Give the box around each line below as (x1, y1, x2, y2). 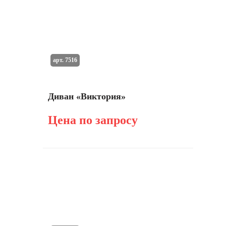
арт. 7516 (52, 56, 77, 64)
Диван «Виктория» (48, 91, 126, 101)
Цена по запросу (48, 114, 138, 127)
